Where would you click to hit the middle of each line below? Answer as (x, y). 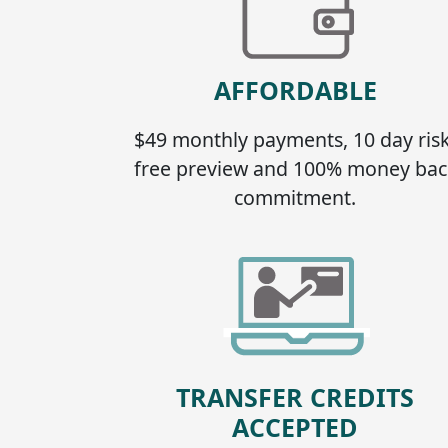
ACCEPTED (295, 426)
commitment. (295, 197)
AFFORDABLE (295, 89)
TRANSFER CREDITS (295, 396)
